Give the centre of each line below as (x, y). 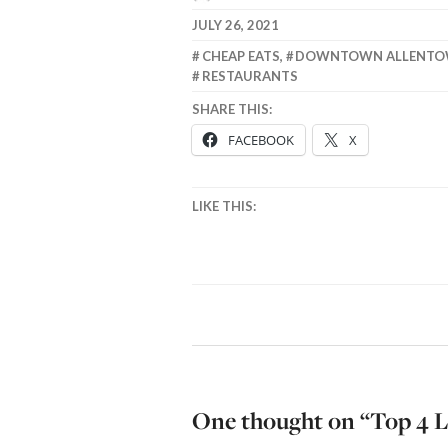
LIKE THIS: (224, 205)
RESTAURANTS (249, 75)
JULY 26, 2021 (235, 24)
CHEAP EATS (240, 55)
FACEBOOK (261, 139)
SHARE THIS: (232, 109)
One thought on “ (281, 420)
